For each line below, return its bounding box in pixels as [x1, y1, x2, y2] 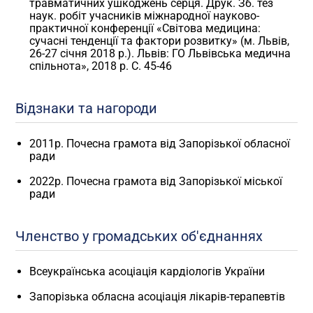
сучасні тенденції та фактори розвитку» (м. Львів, [29, 34, 290, 48]
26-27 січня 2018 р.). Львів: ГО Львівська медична [29, 46, 291, 60]
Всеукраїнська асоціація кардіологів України [29, 265, 265, 279]
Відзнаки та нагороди [15, 99, 158, 117]
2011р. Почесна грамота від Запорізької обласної [29, 137, 291, 151]
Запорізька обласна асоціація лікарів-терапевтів [29, 290, 286, 304]
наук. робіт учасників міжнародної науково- [29, 8, 260, 22]
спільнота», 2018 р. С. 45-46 [29, 59, 173, 73]
